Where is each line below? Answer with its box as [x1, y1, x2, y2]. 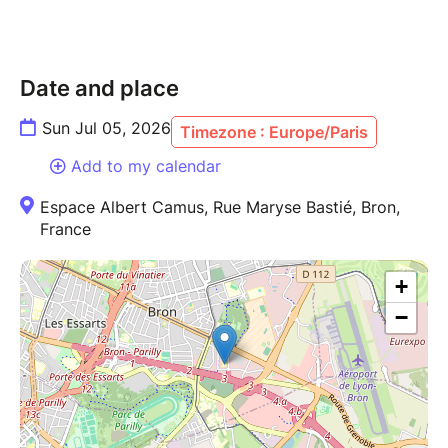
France [40, 218, 91, 239]
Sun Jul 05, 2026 [42, 117, 171, 138]
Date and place [20, 74, 179, 101]
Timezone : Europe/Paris [180, 121, 368, 142]
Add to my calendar [71, 155, 221, 176]
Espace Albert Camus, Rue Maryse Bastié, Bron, [40, 196, 400, 217]
